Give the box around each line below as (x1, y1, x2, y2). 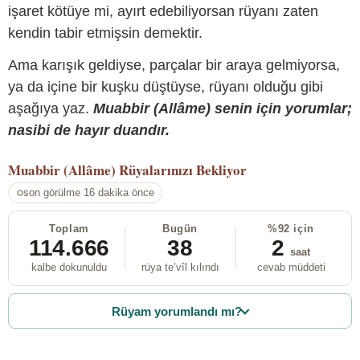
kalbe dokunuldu (31, 261, 107, 274)
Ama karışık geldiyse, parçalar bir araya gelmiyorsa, (8, 56, 340, 73)
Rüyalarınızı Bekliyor (119, 159, 247, 180)
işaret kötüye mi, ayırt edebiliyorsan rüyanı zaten (8, 3, 318, 20)
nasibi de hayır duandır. (8, 121, 170, 138)
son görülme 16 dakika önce (22, 186, 154, 199)
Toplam (49, 223, 89, 235)
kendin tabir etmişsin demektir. (8, 25, 202, 42)
